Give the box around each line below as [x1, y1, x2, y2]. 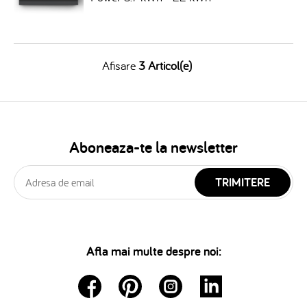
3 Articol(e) [138, 58, 192, 73]
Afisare [101, 58, 136, 73]
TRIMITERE [215, 174, 270, 190]
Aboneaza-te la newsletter [69, 136, 238, 158]
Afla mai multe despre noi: [86, 243, 221, 260]
